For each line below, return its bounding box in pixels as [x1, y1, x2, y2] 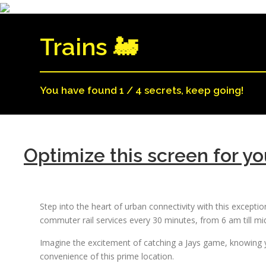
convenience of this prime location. [40, 251, 175, 262]
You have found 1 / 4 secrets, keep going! [40, 84, 244, 96]
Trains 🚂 [40, 33, 138, 61]
